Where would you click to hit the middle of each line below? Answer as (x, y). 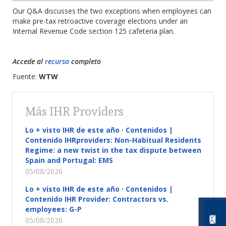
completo (86, 61)
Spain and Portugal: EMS (69, 160)
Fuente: (26, 76)
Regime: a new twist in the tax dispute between (113, 150)
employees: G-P (53, 209)
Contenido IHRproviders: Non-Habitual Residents (113, 140)
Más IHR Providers (74, 111)
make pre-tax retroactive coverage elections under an (100, 21)
